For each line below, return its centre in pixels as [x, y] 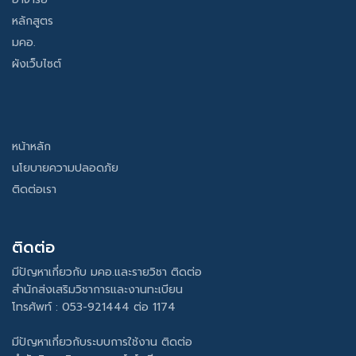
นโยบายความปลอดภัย [65, 168]
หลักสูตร [33, 21]
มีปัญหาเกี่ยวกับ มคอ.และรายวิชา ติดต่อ [107, 273]
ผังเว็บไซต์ [37, 64]
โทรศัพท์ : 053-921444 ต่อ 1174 [94, 308]
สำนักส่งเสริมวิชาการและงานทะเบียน [97, 290]
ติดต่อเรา [34, 190]
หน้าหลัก [31, 147]
